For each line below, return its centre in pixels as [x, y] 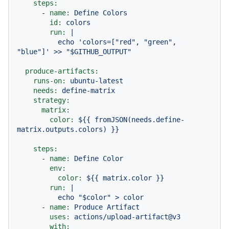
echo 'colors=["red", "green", [37, 42]
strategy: [52, 100]
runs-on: [50, 81]
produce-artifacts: [62, 71]
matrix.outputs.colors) [62, 130]
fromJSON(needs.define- [140, 120]
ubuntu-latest [97, 81]
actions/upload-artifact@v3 [127, 217]
